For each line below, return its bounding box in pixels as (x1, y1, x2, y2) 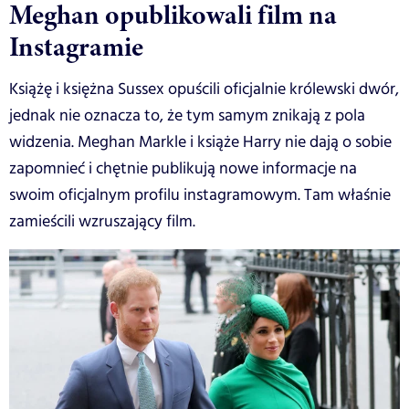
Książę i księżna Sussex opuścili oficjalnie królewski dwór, (9, 77, 399, 101)
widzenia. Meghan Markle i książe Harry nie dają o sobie (9, 130, 392, 154)
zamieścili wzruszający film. (9, 209, 195, 234)
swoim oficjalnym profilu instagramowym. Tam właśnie (9, 183, 391, 207)
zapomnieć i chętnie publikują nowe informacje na (9, 156, 357, 181)
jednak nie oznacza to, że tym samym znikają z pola (9, 103, 365, 128)
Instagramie (9, 26, 143, 66)
